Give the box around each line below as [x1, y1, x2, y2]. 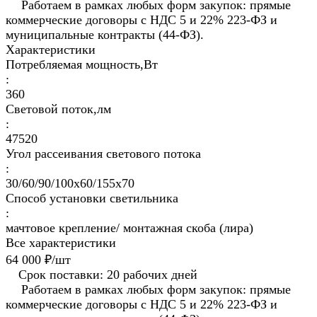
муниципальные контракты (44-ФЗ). [6, 28, 204, 42]
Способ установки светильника [6, 191, 178, 206]
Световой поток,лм [6, 102, 111, 117]
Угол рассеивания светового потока [6, 146, 201, 161]
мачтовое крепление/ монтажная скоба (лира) [6, 221, 253, 236]
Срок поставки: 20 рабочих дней [18, 267, 197, 282]
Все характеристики [6, 236, 116, 250]
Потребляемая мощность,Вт [6, 57, 158, 72]
